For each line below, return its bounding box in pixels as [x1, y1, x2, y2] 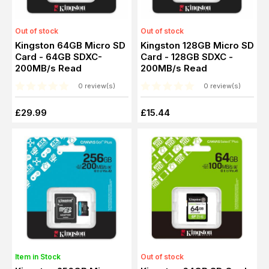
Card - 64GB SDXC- [15, 50, 39, 62]
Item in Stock [15, 252, 61, 261]
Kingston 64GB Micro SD [15, 39, 125, 51]
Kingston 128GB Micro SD [141, 39, 254, 51]
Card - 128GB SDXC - [141, 50, 165, 62]
